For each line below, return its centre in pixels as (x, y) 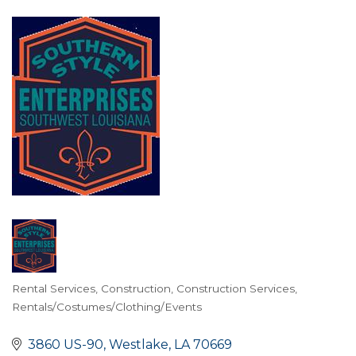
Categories (64, 301)
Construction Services (236, 288)
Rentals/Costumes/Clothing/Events (107, 306)
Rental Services (54, 288)
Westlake (139, 344)
